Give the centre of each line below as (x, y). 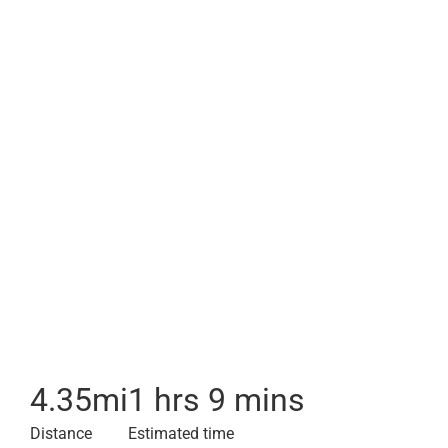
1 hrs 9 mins (216, 400)
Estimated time (181, 433)
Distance (61, 433)
